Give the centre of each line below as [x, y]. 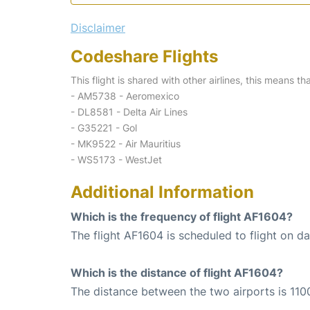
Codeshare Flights [144, 56]
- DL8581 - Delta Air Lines [129, 111]
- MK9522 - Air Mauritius [126, 143]
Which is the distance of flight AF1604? [177, 272]
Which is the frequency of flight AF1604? [182, 216]
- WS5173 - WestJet [116, 159]
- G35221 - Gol [104, 127]
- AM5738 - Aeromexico [125, 95]
